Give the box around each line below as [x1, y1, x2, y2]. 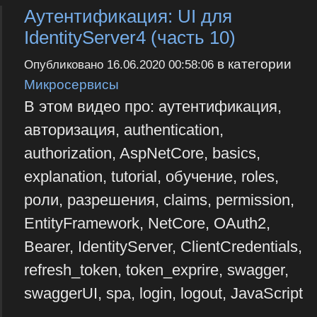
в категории [213, 56, 292, 72]
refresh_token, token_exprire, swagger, [23, 261, 289, 279]
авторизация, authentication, [23, 121, 224, 139]
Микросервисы [23, 76, 119, 93]
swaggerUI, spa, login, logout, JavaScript [23, 284, 303, 303]
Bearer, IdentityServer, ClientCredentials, [23, 238, 302, 256]
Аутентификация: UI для [23, 6, 232, 26]
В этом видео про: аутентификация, [23, 98, 282, 116]
